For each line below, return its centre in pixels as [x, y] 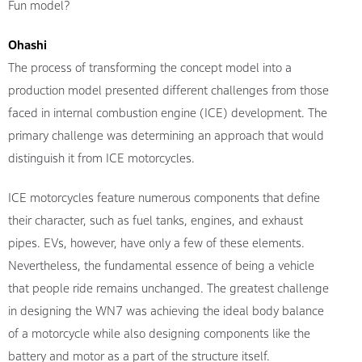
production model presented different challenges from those [169, 90]
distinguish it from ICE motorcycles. [102, 158]
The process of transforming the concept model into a [150, 67]
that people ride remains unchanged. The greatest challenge [169, 288]
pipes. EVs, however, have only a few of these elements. [157, 242]
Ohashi [28, 44]
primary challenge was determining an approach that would [166, 135]
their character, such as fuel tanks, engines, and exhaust [156, 220]
